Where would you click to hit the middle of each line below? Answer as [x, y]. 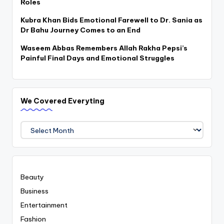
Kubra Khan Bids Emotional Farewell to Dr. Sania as [111, 20]
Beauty [32, 177]
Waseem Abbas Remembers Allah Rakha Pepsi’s [104, 48]
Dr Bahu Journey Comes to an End [80, 30]
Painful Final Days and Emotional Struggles [97, 58]
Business [34, 191]
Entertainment [44, 205]
